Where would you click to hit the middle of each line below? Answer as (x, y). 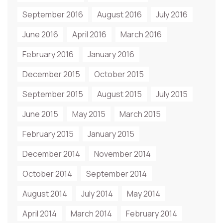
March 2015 (140, 114)
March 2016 (141, 34)
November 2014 (122, 154)
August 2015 (119, 94)
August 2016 (119, 14)
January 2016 (111, 54)
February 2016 (48, 54)
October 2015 (119, 74)
